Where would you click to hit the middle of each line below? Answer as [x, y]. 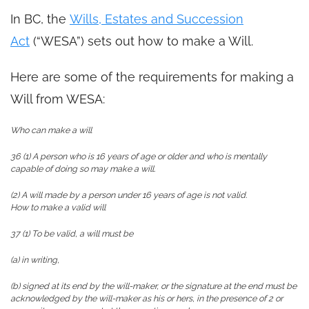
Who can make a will [51, 130]
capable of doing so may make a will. [83, 168]
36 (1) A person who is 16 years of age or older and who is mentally [139, 156]
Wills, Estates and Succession [157, 19]
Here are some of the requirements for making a [152, 77]
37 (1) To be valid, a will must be [72, 233]
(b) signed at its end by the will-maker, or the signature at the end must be [153, 286]
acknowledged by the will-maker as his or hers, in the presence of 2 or [147, 298]
